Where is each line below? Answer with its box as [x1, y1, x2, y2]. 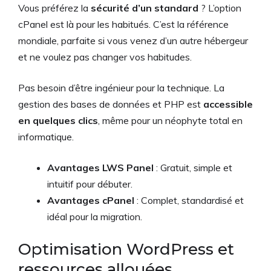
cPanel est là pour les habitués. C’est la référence [18, 18, 229, 31]
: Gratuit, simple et [154, 162, 232, 174]
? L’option [198, 2, 241, 15]
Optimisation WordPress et [18, 240, 234, 260]
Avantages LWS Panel [47, 162, 154, 174]
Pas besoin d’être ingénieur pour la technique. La [18, 82, 224, 94]
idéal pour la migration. [47, 211, 142, 223]
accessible [203, 98, 253, 111]
